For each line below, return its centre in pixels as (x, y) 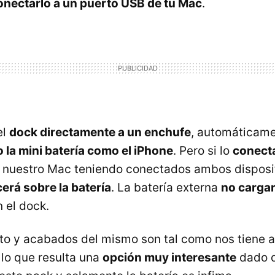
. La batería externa (166, 187)
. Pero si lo (203, 150)
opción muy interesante (169, 257)
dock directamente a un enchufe (100, 132)
